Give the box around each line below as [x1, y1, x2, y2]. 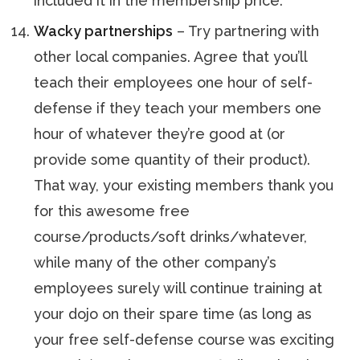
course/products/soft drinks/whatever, [34, 228, 308, 245]
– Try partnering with [173, 22, 320, 39]
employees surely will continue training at [34, 280, 323, 297]
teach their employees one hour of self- [34, 74, 313, 91]
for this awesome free [34, 202, 190, 219]
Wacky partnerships [34, 22, 174, 39]
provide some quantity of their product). [34, 151, 311, 168]
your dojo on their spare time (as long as [34, 305, 313, 322]
